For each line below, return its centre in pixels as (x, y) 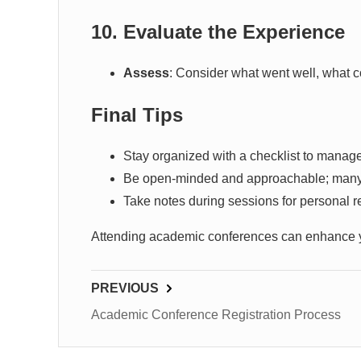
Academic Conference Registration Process (216, 315)
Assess (146, 73)
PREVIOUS (125, 288)
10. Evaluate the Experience (218, 32)
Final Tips (137, 115)
